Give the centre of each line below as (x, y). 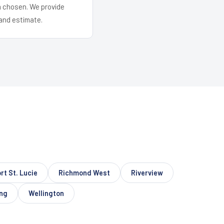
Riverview (147, 172)
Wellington (46, 193)
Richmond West (84, 172)
